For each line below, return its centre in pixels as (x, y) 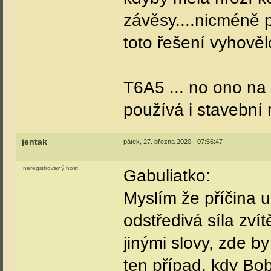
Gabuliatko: (167, 176)
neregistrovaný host (51, 168)
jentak (34, 142)
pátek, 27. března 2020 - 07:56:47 (173, 142)
